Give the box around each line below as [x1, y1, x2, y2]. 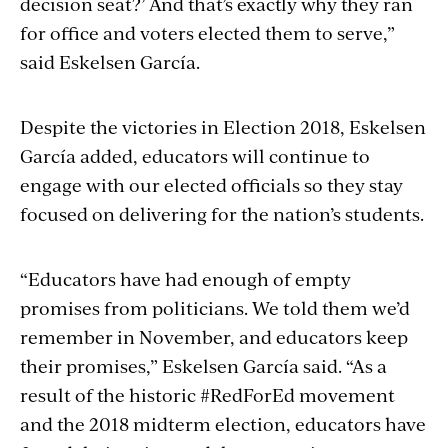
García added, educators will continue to [20, 142, 370, 168]
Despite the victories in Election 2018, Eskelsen [20, 113, 426, 139]
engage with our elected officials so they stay [20, 171, 403, 197]
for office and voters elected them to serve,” [20, 19, 395, 45]
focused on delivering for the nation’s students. [20, 200, 424, 226]
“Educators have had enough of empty [20, 265, 351, 291]
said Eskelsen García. [20, 48, 200, 74]
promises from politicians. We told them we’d [20, 294, 410, 320]
